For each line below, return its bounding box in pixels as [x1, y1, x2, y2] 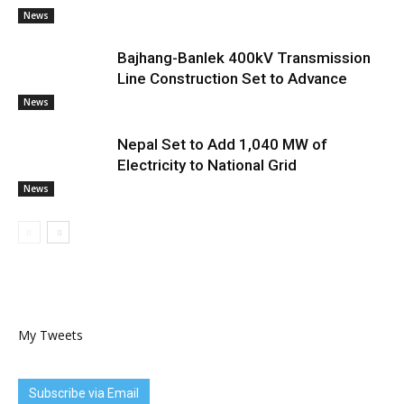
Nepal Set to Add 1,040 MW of [117, 135, 327, 153]
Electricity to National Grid [117, 156, 297, 174]
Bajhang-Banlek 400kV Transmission [117, 49, 371, 67]
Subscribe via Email [29, 386, 139, 400]
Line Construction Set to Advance [117, 69, 347, 87]
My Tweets [18, 326, 83, 344]
